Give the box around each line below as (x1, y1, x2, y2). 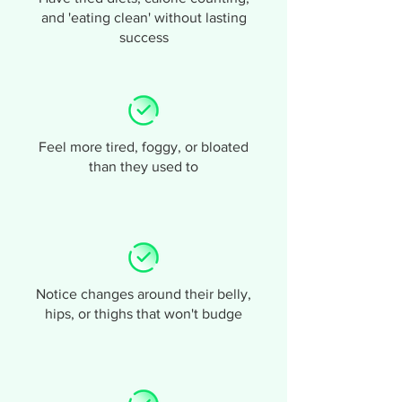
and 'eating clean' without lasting (40, 10, 247, 25)
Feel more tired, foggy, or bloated (39, 139, 249, 154)
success (118, 30, 169, 45)
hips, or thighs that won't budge (45, 306, 242, 321)
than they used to (89, 159, 198, 174)
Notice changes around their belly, (36, 286, 251, 301)
